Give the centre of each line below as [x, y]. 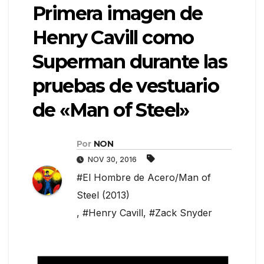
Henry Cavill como [113, 38]
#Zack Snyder [181, 213]
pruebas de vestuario [126, 86]
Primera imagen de [118, 14]
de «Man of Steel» [111, 110]
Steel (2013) [103, 195]
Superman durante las [130, 62]
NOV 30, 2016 [112, 160]
